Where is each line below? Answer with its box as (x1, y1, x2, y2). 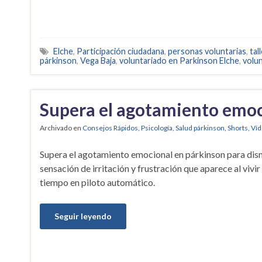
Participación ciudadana (77, 46, 164, 56)
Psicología (141, 123, 173, 132)
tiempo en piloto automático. (40, 176, 155, 188)
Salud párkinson (175, 123, 225, 132)
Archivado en (40, 123, 82, 132)
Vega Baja (80, 55, 116, 65)
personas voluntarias (168, 46, 246, 56)
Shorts (227, 123, 248, 132)
